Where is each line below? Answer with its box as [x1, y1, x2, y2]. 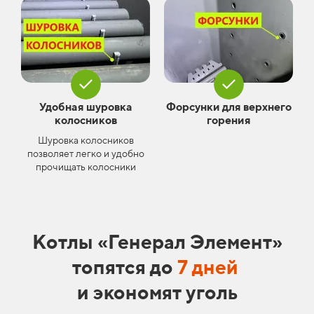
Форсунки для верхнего [165, 100, 292, 114]
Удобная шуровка [39, 100, 132, 114]
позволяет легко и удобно [27, 147, 144, 159]
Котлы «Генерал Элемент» [32, 229, 282, 253]
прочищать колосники [35, 161, 136, 172]
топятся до [71, 254, 177, 278]
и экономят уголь [76, 280, 238, 303]
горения [206, 113, 251, 127]
